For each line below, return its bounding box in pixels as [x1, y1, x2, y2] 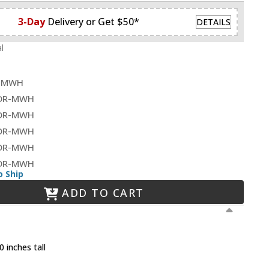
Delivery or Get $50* [47, 15, 139, 29]
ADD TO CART [62, 185, 144, 200]
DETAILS [196, 16, 231, 28]
